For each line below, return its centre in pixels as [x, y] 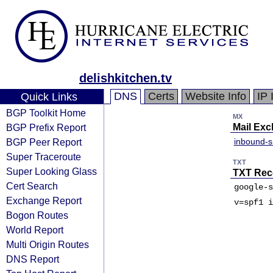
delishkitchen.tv [126, 78]
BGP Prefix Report [46, 127]
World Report [35, 230]
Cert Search [32, 186]
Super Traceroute [44, 157]
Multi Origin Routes [48, 244]
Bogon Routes [37, 215]
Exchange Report [44, 200]
